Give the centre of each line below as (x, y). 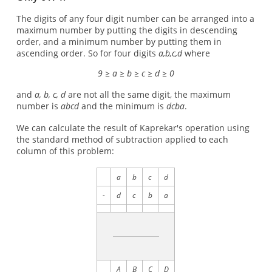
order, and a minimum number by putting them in (119, 42)
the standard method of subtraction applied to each (122, 139)
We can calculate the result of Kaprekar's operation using (133, 127)
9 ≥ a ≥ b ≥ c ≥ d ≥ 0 (136, 73)
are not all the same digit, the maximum (148, 95)
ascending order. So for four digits (87, 53)
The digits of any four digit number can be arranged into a (135, 19)
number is (38, 106)
